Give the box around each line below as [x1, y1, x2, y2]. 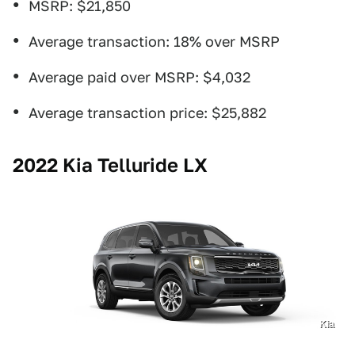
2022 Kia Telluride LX [13, 153, 208, 177]
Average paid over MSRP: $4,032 [29, 68, 250, 86]
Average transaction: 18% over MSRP [29, 32, 280, 50]
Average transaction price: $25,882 [29, 104, 266, 121]
